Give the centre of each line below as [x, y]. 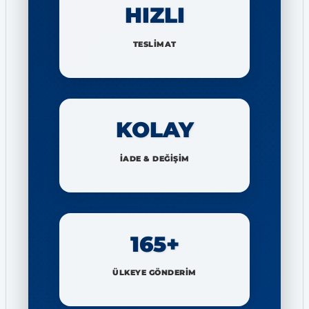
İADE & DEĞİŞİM [154, 158]
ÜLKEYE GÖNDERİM [154, 273]
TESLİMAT [154, 44]
